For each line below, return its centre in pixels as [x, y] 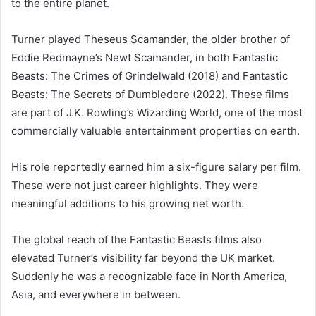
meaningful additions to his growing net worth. [128, 203]
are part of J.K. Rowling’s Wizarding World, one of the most [157, 112]
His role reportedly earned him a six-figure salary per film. [156, 166]
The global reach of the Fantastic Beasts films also [136, 239]
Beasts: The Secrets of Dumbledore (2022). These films [150, 94]
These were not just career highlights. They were [135, 185]
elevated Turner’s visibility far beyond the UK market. [143, 257]
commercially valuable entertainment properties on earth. [156, 130]
